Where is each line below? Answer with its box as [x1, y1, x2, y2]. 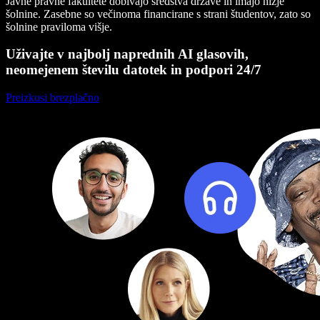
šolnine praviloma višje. [6, 20, 112, 33]
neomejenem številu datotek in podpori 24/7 [6, 62, 261, 78]
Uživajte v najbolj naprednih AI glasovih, [6, 46, 249, 62]
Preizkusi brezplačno [6, 91, 99, 104]
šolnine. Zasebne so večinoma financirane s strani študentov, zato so [6, 7, 311, 20]
